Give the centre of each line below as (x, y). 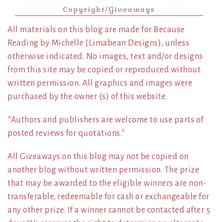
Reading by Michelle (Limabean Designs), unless (98, 43)
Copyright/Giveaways (109, 9)
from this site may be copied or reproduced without (104, 70)
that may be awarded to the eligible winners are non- (107, 183)
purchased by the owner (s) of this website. (87, 96)
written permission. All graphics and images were (100, 83)
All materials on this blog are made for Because (96, 29)
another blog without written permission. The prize (103, 170)
